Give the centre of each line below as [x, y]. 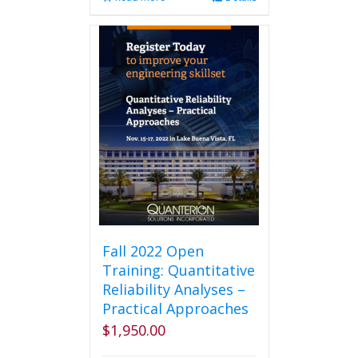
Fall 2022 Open [153, 251]
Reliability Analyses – [173, 289]
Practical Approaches [175, 308]
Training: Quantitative [178, 270]
